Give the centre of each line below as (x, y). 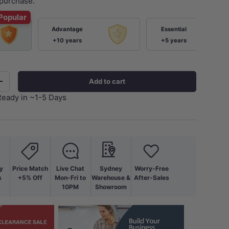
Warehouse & (111, 177)
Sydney (111, 168)
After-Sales (151, 177)
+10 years (67, 40)
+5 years (174, 40)
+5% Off (30, 177)
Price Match (30, 168)
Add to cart (107, 81)
